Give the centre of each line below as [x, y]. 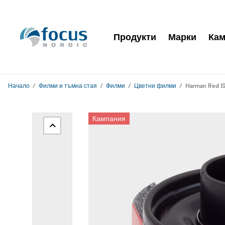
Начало [19, 86]
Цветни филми [155, 86]
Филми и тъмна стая [68, 86]
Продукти [135, 37]
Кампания [109, 119]
